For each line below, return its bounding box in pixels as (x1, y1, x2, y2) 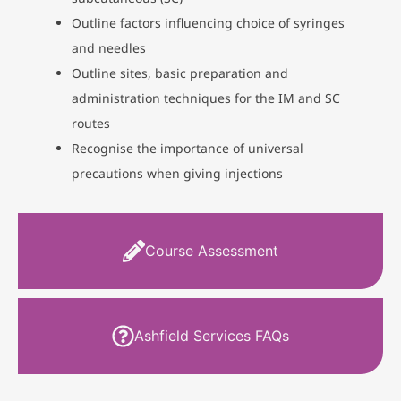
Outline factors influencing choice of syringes (72, 13, 345, 31)
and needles (72, 38, 146, 56)
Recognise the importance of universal (72, 139, 303, 157)
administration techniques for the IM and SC (72, 89, 340, 107)
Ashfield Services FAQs (134, 327, 289, 346)
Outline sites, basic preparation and (72, 64, 288, 81)
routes (72, 114, 110, 132)
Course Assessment (145, 242, 278, 260)
